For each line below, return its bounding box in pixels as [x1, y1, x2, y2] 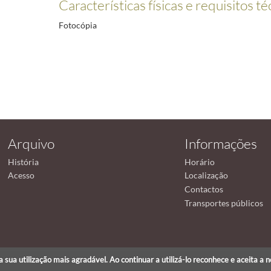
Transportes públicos [184, 197, 263, 208]
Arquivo [7, 135, 54, 152]
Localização [184, 170, 228, 181]
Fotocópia [59, 20, 97, 31]
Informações [184, 135, 257, 152]
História [7, 156, 39, 167]
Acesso [7, 170, 34, 181]
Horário [184, 156, 215, 167]
